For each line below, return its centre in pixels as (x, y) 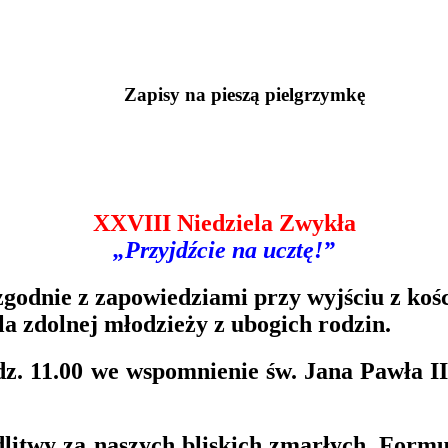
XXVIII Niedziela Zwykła (224, 223)
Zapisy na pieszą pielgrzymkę (244, 94)
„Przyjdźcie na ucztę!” (224, 250)
